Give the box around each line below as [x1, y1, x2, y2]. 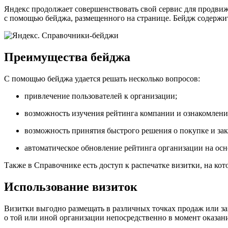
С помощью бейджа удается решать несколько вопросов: [4, 74, 200, 83]
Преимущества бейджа [4, 50, 130, 64]
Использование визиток [4, 180, 137, 193]
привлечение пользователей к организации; [24, 91, 177, 100]
